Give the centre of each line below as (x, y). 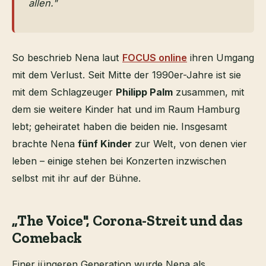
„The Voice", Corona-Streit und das (127, 220)
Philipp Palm (144, 92)
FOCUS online (155, 57)
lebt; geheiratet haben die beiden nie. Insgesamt (120, 126)
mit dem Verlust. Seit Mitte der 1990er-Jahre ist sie (126, 75)
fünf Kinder (105, 143)
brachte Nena (45, 143)
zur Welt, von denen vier (189, 143)
